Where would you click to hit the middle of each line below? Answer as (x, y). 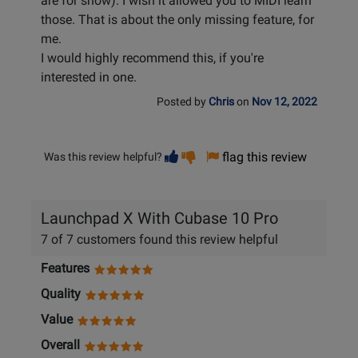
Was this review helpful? (103, 157)
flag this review (265, 157)
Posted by (183, 102)
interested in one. (89, 78)
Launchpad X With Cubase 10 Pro (159, 219)
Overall (60, 345)
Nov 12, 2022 (284, 102)
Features (65, 268)
